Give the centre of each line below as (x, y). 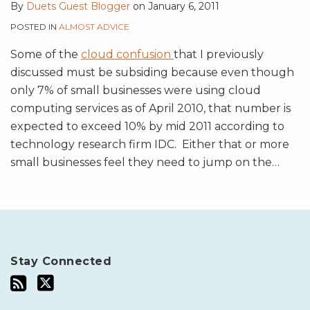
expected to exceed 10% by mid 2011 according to (147, 127)
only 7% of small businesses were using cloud (136, 91)
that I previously (219, 55)
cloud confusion (127, 55)
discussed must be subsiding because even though (152, 73)
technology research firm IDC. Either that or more (150, 145)
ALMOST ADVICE (94, 27)
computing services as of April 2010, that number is (151, 109)
